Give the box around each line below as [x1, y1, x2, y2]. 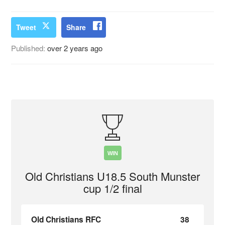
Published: [11, 43, 48, 53]
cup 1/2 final [83, 180, 142, 196]
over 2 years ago [47, 43, 103, 53]
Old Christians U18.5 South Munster [25, 168, 200, 184]
